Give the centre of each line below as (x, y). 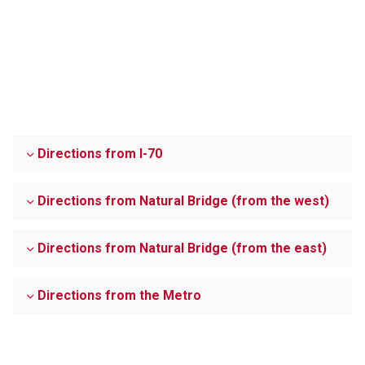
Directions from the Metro (119, 295)
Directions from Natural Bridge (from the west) (183, 201)
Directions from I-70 (100, 154)
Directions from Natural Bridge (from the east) (182, 248)
